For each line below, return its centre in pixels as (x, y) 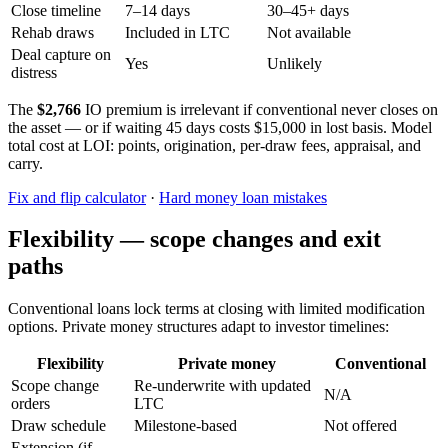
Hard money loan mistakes (243, 197)
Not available (309, 32)
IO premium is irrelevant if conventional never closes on (259, 109)
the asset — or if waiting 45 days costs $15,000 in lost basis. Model (220, 127)
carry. (25, 163)
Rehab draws (52, 32)
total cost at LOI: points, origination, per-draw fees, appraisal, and (214, 145)
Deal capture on (61, 54)
